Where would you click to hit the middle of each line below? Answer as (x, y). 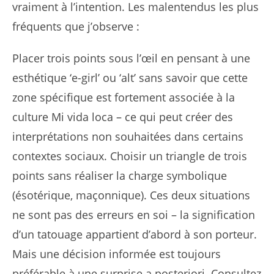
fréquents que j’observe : (76, 27)
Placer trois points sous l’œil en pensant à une (131, 58)
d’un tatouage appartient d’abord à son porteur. (135, 235)
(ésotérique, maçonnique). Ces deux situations (131, 195)
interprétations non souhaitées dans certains (128, 137)
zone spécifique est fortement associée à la (124, 98)
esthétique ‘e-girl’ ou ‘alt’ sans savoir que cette (130, 78)
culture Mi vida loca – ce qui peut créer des (123, 117)
